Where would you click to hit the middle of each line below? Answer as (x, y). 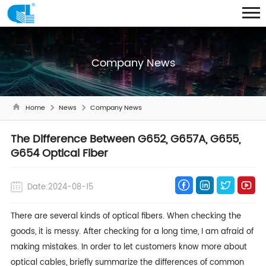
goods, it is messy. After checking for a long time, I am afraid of (132, 232)
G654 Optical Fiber (59, 153)
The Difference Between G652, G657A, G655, (125, 139)
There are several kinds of (61, 216)
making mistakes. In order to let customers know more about (129, 247)
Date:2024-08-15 (60, 187)
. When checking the (202, 216)
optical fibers (137, 216)
